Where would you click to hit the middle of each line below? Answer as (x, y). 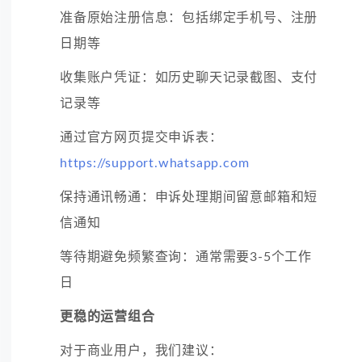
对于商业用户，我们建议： (141, 350)
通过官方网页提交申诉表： (141, 137)
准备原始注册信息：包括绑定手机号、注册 (189, 17)
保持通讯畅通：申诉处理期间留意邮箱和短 (189, 197)
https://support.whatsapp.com (155, 163)
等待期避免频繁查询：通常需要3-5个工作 (186, 257)
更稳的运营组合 (107, 316)
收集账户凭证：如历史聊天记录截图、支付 (189, 77)
